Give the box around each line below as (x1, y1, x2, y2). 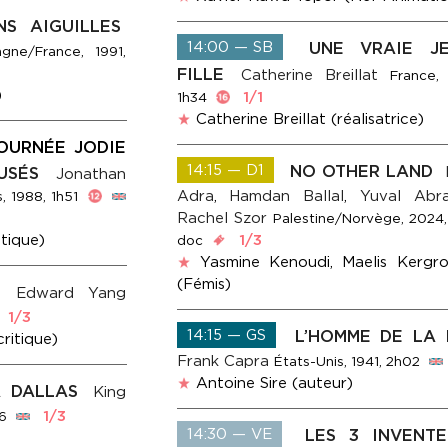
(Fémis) (176, 275, 231, 294)
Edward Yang (16, 284, 126, 303)
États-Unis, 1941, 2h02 (273, 353, 420, 370)
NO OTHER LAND (289, 161, 440, 182)
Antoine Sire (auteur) (195, 374, 353, 393)
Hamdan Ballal (228, 187, 344, 206)
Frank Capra (176, 352, 269, 371)
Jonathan (56, 165, 126, 184)
